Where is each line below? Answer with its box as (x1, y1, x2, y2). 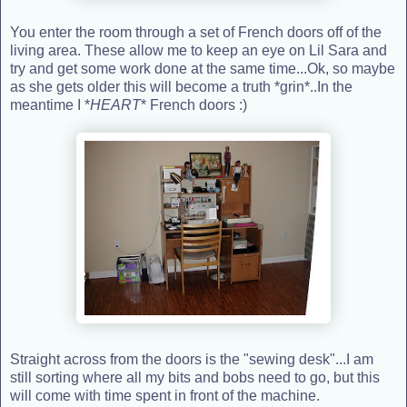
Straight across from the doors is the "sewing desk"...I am (10, 351, 373, 367)
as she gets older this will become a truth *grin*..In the (10, 78, 352, 94)
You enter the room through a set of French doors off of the (10, 24, 382, 40)
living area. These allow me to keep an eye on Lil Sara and (10, 42, 387, 58)
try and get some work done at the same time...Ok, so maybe (10, 60, 395, 76)
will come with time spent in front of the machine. (10, 387, 320, 403)
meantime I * (10, 96, 90, 113)
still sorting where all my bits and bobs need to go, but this (10, 369, 380, 385)
